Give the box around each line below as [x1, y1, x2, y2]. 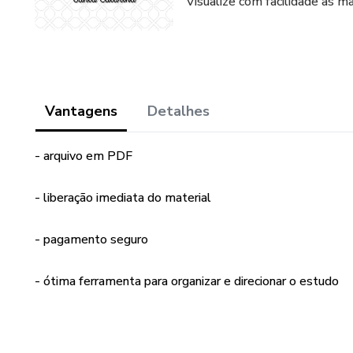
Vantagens [45, 102, 117, 121]
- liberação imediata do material [35, 189, 211, 206]
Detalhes [147, 102, 210, 121]
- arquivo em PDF [35, 147, 132, 165]
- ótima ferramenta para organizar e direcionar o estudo [35, 273, 339, 290]
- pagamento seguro [35, 231, 148, 248]
